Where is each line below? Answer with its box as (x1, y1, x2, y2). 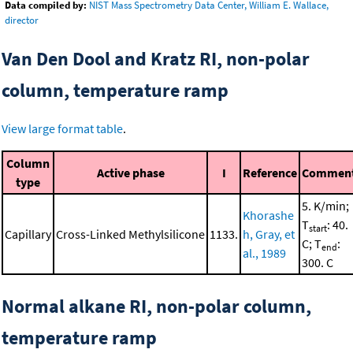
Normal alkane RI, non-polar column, (2, 294, 311, 319)
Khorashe (243, 207, 294, 224)
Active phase (96, 165, 165, 181)
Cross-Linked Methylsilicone (56, 226, 205, 243)
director (5, 13, 39, 28)
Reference (243, 165, 297, 181)
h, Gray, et (243, 226, 295, 243)
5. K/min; (302, 198, 349, 214)
